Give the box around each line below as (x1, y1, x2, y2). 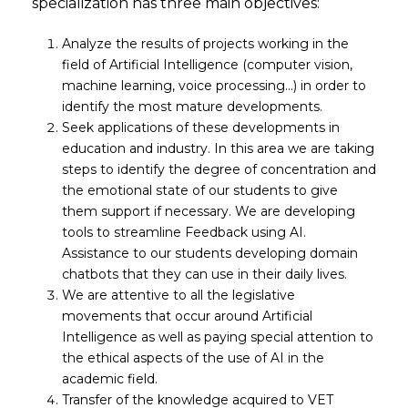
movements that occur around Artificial (61, 308, 312, 324)
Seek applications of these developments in (61, 119, 340, 136)
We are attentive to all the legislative (61, 287, 295, 303)
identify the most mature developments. (61, 98, 322, 115)
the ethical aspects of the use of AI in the (61, 350, 324, 366)
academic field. (61, 371, 158, 387)
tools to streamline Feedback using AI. (61, 224, 306, 240)
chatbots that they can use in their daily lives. (61, 266, 347, 282)
